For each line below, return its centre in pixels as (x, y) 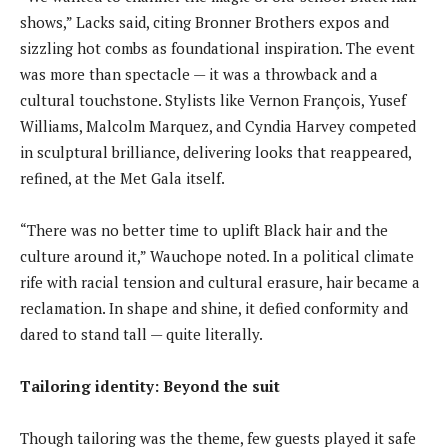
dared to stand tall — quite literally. (141, 333)
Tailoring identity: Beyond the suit (150, 385)
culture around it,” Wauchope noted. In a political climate (217, 255)
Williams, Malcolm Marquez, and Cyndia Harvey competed (218, 125)
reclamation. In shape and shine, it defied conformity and (214, 307)
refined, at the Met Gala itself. (122, 177)
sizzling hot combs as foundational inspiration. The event (217, 47)
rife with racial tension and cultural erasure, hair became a (220, 281)
